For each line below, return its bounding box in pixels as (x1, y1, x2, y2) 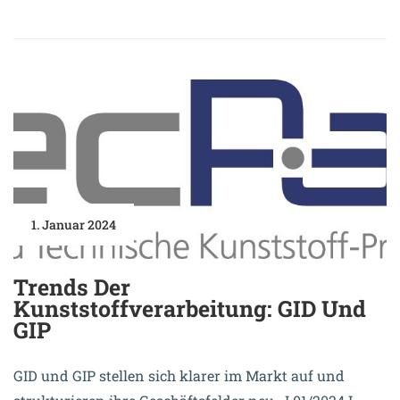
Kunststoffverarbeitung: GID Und (13, 294, 366, 324)
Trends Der (13, 272, 130, 303)
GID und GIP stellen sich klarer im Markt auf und (13, 366, 345, 386)
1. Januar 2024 (31, 216, 116, 234)
